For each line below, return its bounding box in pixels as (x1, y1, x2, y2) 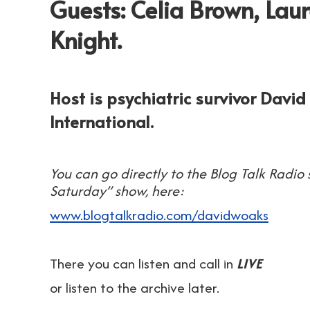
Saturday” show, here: (50, 181, 184, 201)
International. (50, 110, 154, 133)
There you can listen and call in (50, 253, 237, 273)
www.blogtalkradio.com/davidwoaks (50, 205, 268, 225)
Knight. (50, 24, 122, 56)
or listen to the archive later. (50, 277, 219, 298)
